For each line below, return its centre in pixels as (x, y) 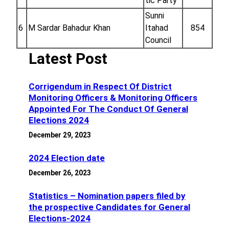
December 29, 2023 (60, 135)
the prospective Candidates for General (109, 207)
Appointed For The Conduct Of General (108, 109)
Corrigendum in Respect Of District (100, 87)
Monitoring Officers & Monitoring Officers (113, 98)
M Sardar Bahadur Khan (69, 28)
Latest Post (68, 59)
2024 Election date (67, 158)
